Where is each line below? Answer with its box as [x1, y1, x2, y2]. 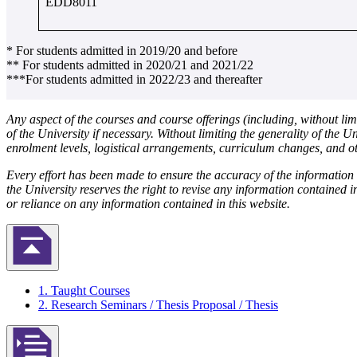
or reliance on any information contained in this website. [6, 196, 290, 210]
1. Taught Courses [38, 283, 130, 297]
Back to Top [32, 267, 88, 280]
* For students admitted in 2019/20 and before [6, 43, 241, 57]
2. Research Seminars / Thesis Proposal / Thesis [38, 297, 278, 312]
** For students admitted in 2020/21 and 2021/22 [6, 57, 253, 72]
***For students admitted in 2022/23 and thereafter [6, 72, 262, 86]
